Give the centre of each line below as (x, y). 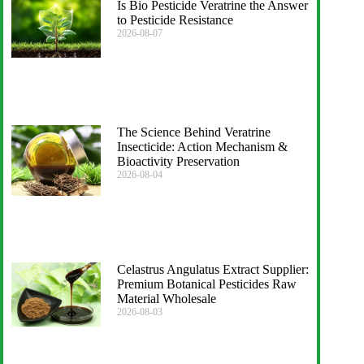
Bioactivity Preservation (178, 161)
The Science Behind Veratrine (193, 132)
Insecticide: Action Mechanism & (202, 146)
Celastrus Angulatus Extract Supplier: (212, 270)
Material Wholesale (166, 299)
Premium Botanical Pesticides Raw (206, 284)
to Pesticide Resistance (175, 19)
